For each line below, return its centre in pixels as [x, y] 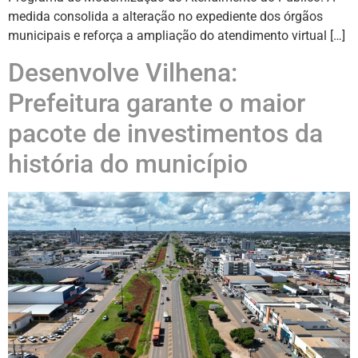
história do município [128, 163]
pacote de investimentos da [165, 133]
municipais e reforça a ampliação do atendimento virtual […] [177, 36]
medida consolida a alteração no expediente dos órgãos [165, 17]
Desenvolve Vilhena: [123, 72]
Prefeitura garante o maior [157, 103]
